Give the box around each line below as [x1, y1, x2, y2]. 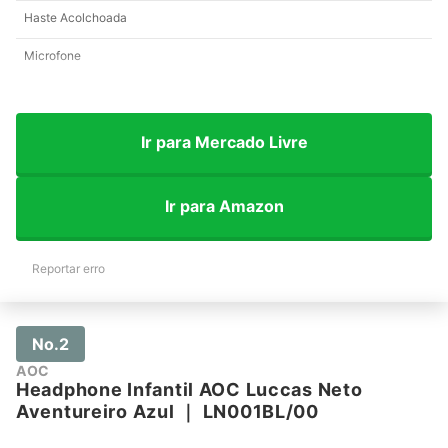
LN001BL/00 [202, 400, 319, 422]
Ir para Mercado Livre [140, 132, 308, 153]
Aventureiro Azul [16, 400, 175, 422]
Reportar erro [32, 260, 105, 276]
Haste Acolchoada [24, 9, 127, 25]
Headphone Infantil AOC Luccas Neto [16, 378, 363, 400]
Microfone [24, 47, 81, 63]
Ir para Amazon [164, 196, 284, 217]
